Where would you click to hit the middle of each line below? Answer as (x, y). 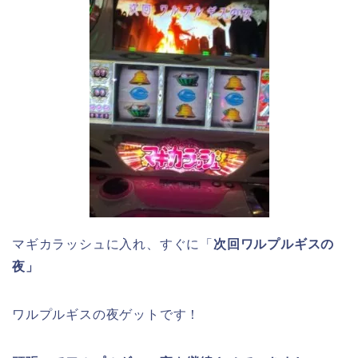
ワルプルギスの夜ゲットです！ (106, 314)
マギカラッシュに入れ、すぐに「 (113, 244)
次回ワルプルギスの (274, 244)
